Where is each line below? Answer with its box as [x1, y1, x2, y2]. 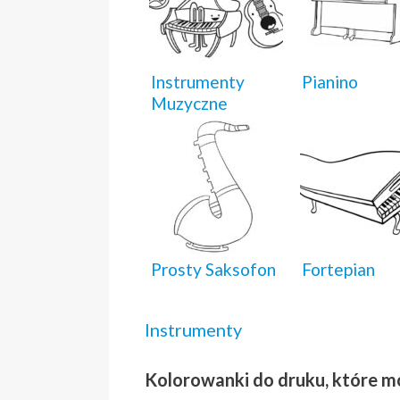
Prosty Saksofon [151, 258, 276, 279]
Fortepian [302, 258, 375, 279]
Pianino [302, 71, 358, 92]
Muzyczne [151, 92, 228, 113]
